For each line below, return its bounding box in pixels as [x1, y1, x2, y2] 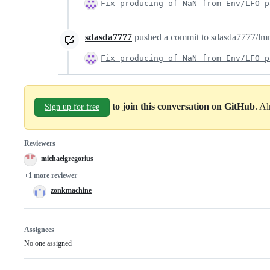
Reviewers [24, 139, 55, 148]
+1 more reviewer [24, 171, 77, 180]
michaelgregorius [41, 154, 93, 163]
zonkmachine [51, 186, 92, 195]
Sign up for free [45, 102, 99, 112]
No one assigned [24, 239, 72, 248]
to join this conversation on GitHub [112, 101, 255, 111]
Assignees [24, 225, 54, 234]
